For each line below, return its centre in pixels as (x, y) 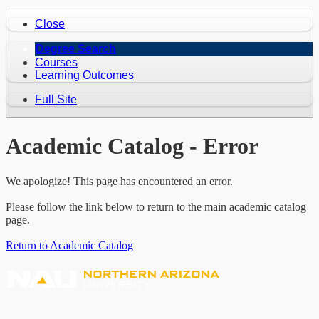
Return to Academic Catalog (69, 245)
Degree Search (76, 49)
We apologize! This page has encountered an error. (119, 181)
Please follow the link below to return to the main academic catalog (156, 206)
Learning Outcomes (84, 75)
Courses (56, 62)
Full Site (56, 99)
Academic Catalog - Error (132, 146)
